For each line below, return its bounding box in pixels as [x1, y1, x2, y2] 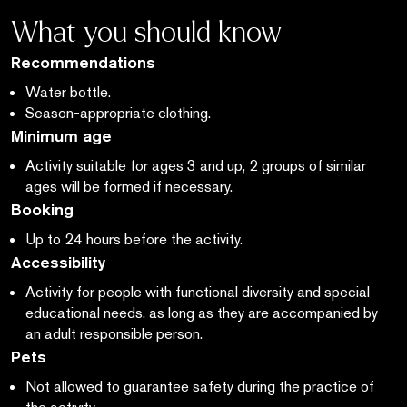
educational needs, [25, 303, 149, 322]
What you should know [11, 17, 282, 48]
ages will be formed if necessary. [25, 177, 233, 195]
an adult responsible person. [25, 324, 203, 342]
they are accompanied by [213, 303, 378, 322]
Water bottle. [25, 83, 111, 101]
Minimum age [11, 126, 112, 145]
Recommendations [11, 53, 155, 72]
